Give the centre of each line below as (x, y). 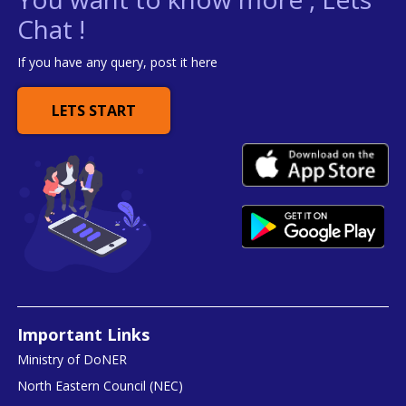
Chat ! (52, 29)
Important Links (84, 334)
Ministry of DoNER (72, 359)
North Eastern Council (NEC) (101, 385)
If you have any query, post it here (118, 63)
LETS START (94, 111)
